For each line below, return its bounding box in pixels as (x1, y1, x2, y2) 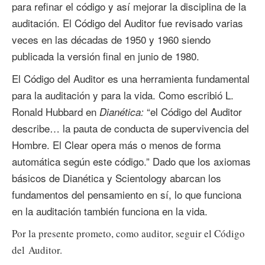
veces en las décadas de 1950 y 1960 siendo (12, 31, 211, 47)
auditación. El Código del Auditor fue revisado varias (12, 15, 243, 30)
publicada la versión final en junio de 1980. (12, 48, 199, 63)
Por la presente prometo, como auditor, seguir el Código (12, 226, 245, 240)
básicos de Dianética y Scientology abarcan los (12, 170, 221, 185)
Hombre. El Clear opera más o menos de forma (12, 137, 221, 152)
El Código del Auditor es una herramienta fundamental (12, 70, 250, 86)
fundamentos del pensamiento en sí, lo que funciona (12, 186, 241, 202)
